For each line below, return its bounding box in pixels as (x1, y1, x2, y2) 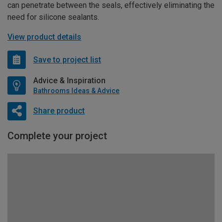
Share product (33, 106, 85, 115)
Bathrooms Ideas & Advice (33, 87, 119, 95)
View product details (7, 32, 81, 42)
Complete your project (7, 130, 107, 142)
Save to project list (33, 55, 101, 64)
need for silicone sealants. (7, 12, 99, 22)
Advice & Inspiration (33, 76, 106, 86)
